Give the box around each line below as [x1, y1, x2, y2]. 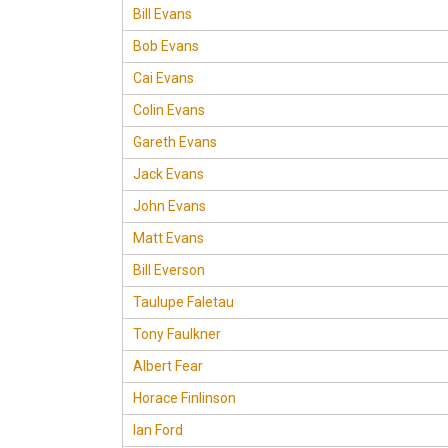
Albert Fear [133, 358, 203, 374]
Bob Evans [133, 38, 199, 54]
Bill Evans [133, 6, 192, 22]
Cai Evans [133, 70, 194, 86]
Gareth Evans [133, 134, 217, 150]
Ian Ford [133, 422, 183, 438]
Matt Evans [133, 230, 204, 246]
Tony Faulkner [133, 326, 221, 342]
